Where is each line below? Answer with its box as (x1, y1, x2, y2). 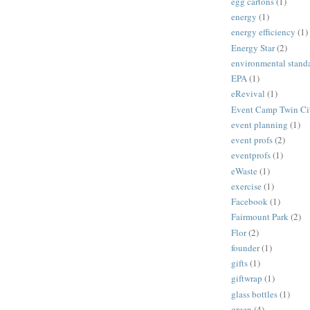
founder (231, 241, 259, 254)
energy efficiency (231, 26, 295, 39)
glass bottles (231, 287, 277, 300)
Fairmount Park (231, 210, 289, 224)
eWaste (231, 164, 257, 177)
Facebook (231, 195, 268, 208)
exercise (231, 179, 262, 192)
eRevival (231, 87, 265, 100)
